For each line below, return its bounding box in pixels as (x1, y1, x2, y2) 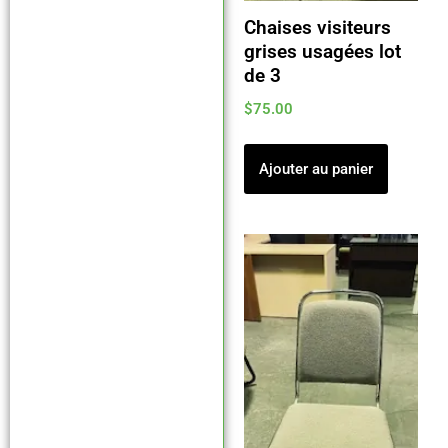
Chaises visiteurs (243, 16, 391, 39)
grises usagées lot (243, 40, 401, 63)
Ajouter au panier (258, 159, 373, 178)
